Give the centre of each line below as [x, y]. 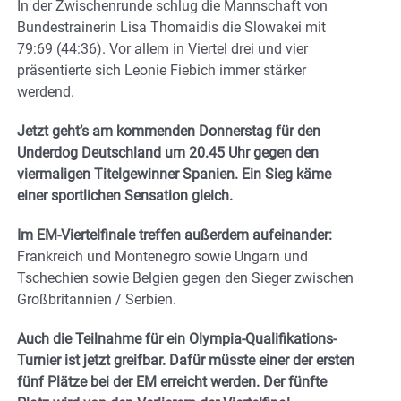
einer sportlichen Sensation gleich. [125, 196]
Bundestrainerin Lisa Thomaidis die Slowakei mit [171, 28]
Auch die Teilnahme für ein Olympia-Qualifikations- [177, 339]
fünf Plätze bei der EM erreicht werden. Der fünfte [172, 382]
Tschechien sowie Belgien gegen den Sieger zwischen [185, 278]
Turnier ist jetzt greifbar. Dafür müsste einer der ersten [186, 361]
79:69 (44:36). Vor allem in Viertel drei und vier [162, 49]
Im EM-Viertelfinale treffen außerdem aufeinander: [175, 235]
